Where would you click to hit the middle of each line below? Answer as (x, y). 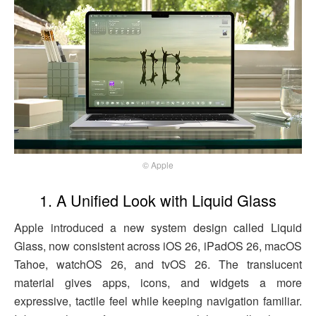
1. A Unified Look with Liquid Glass (158, 200)
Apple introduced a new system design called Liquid (158, 227)
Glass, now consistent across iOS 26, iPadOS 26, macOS (158, 245)
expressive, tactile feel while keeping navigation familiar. (158, 300)
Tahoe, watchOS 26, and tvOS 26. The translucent (158, 264)
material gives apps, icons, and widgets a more (158, 282)
